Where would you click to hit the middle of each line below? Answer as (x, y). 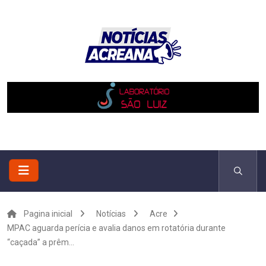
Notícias (111, 214)
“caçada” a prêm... (41, 242)
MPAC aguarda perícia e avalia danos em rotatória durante (116, 228)
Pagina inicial (48, 214)
